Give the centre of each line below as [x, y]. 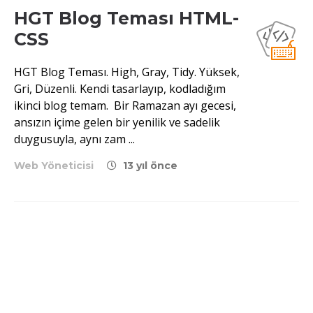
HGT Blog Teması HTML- [126, 18]
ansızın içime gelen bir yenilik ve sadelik [117, 122]
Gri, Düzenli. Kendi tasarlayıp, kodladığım [120, 89]
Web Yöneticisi [54, 166]
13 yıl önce [149, 166]
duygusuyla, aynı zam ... [74, 139]
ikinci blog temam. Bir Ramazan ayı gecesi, [125, 105]
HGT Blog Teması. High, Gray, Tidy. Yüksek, [127, 72]
